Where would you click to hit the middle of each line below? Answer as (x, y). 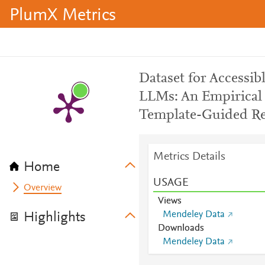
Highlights (55, 218)
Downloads (181, 228)
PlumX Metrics (63, 16)
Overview (43, 188)
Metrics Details (189, 157)
